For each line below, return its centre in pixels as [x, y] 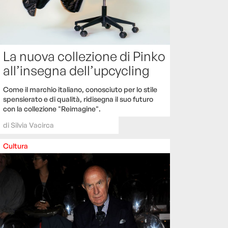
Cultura [16, 146]
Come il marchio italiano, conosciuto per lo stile [80, 89]
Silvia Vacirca [32, 125]
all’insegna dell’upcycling [76, 70]
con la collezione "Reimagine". [52, 108]
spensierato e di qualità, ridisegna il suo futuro [78, 99]
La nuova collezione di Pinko [84, 56]
